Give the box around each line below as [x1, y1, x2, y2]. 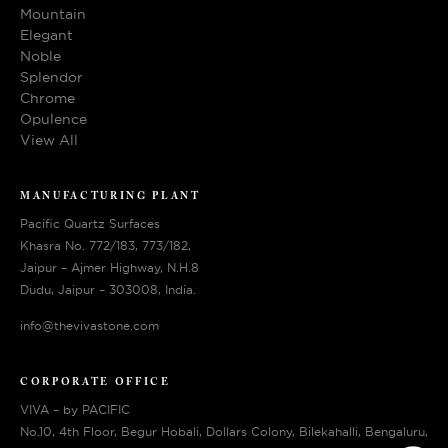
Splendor [20, 67, 83, 86]
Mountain [20, 4, 86, 23]
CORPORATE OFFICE [20, 377, 171, 388]
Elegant [20, 25, 73, 44]
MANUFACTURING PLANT [20, 192, 201, 203]
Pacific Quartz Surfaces [20, 216, 160, 232]
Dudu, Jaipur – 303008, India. [20, 282, 196, 298]
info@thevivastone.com [20, 317, 159, 333]
